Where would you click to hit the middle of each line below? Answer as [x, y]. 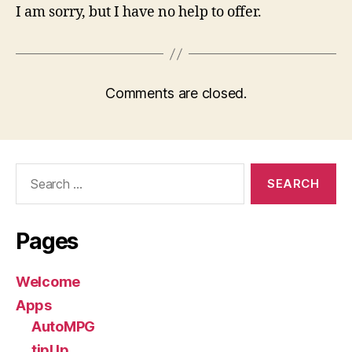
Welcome [48, 282]
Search [31, 171]
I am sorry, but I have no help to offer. [139, 13]
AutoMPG [64, 327]
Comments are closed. [176, 93]
